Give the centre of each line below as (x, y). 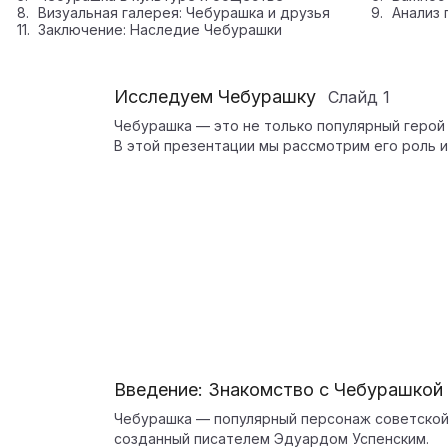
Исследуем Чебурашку (215, 96)
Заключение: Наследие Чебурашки (160, 29)
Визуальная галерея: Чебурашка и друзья (184, 12)
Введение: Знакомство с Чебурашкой (278, 389)
